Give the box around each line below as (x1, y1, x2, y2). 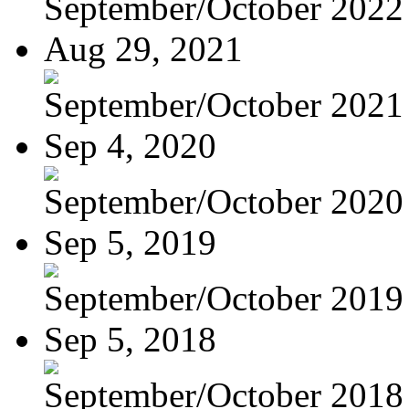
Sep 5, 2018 (44, 319, 216, 359)
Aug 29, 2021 (44, 28, 243, 68)
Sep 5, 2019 (44, 222, 216, 262)
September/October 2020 (44, 181, 404, 221)
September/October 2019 (44, 278, 404, 318)
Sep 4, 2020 (44, 125, 216, 165)
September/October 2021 (44, 84, 404, 124)
